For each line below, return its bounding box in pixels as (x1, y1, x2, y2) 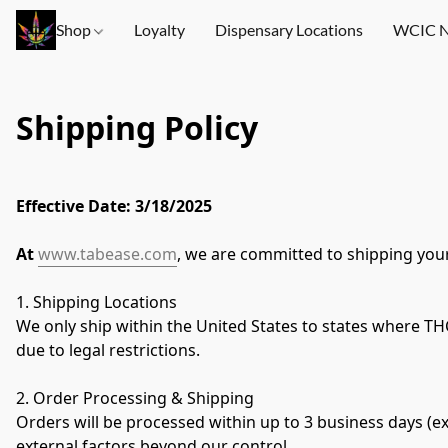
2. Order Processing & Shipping (16, 386, 254, 409)
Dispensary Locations (215, 20, 364, 39)
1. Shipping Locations (16, 290, 177, 313)
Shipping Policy (16, 106, 258, 149)
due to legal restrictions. (16, 338, 200, 361)
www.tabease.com (38, 242, 177, 265)
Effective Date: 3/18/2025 (16, 194, 212, 217)
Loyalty (134, 20, 186, 39)
